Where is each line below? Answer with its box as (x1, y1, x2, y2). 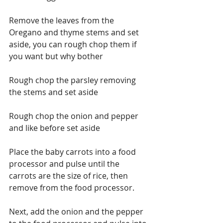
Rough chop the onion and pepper (9, 110, 140, 121)
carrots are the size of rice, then (9, 170, 130, 181)
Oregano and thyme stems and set (9, 26, 141, 38)
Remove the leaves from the (9, 14, 116, 26)
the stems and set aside (9, 86, 98, 98)
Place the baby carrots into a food (9, 146, 138, 157)
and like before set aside (9, 122, 100, 133)
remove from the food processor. (9, 182, 134, 193)
